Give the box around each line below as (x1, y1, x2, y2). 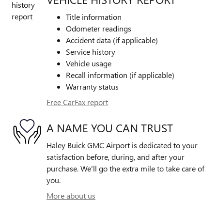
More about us (46, 190, 95, 201)
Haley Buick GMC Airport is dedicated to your (46, 140, 198, 151)
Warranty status (66, 81, 119, 92)
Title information (66, 12, 122, 22)
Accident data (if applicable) (66, 35, 158, 46)
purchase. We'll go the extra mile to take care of (46, 163, 204, 174)
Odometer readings (66, 23, 131, 34)
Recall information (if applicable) (66, 70, 174, 80)
